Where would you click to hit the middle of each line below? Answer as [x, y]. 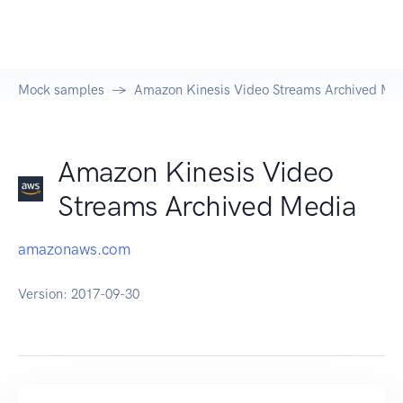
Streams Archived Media [207, 206]
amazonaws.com [74, 250]
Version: [45, 295]
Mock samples [61, 90]
